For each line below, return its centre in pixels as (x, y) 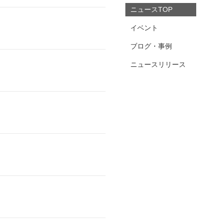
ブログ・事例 (151, 46)
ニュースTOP (151, 9)
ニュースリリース (158, 64)
